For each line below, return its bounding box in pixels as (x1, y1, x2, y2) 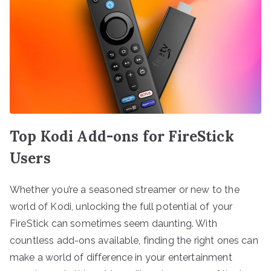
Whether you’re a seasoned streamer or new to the (10, 183, 240, 195)
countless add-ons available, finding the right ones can (10, 234, 258, 246)
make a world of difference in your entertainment (10, 251, 232, 263)
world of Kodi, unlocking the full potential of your (10, 200, 233, 212)
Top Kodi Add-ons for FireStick (10, 126, 234, 146)
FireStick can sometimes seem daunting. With (10, 217, 217, 229)
